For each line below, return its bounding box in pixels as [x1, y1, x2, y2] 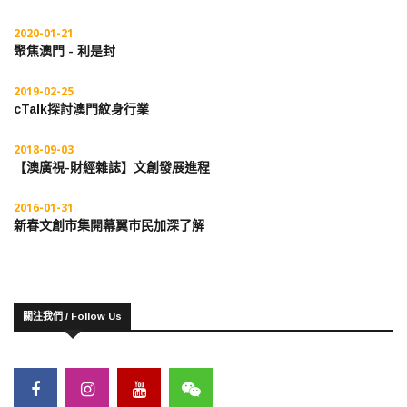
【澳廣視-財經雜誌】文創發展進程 [14, 160, 210, 175]
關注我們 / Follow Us [23, 311, 122, 323]
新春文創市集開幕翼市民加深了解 [14, 218, 204, 233]
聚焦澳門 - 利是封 [14, 44, 115, 59]
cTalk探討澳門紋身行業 [14, 102, 149, 117]
